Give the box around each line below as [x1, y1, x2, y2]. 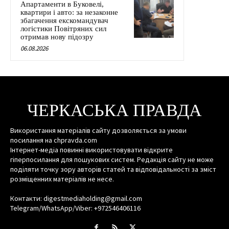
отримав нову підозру [20, 33, 94, 41]
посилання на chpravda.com [10, 135, 97, 145]
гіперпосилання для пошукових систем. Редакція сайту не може [10, 155, 214, 165]
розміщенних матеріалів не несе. [10, 174, 114, 184]
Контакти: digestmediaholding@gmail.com [10, 194, 142, 203]
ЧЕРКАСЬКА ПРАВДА [27, 100, 202, 123]
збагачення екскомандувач [20, 16, 108, 25]
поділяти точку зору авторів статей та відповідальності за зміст [10, 165, 216, 174]
